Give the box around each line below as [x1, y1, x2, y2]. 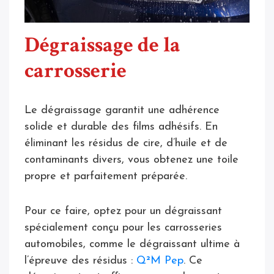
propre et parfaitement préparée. [24, 171, 191, 183]
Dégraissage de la [24, 31, 180, 59]
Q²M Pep [136, 255, 183, 267]
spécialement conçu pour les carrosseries [24, 222, 222, 234]
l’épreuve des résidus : [24, 255, 136, 267]
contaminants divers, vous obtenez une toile [24, 154, 239, 166]
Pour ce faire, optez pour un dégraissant [24, 206, 222, 218]
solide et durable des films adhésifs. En [24, 121, 218, 133]
